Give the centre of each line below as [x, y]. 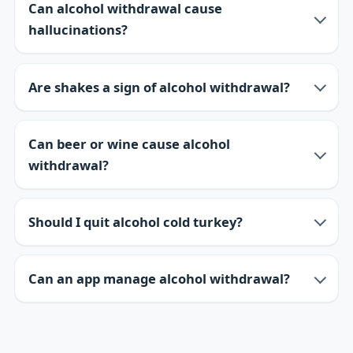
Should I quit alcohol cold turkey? [136, 221]
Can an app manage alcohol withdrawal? [160, 279]
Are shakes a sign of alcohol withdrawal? [160, 87]
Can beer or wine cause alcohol [130, 143]
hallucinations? [78, 30]
